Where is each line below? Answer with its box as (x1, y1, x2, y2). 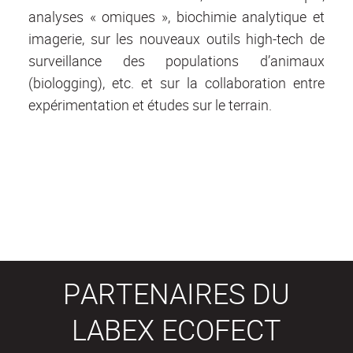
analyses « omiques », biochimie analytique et (28, 7, 325, 27)
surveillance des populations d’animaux (28, 51, 325, 71)
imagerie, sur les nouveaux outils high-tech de (28, 29, 325, 49)
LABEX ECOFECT (72, 310, 281, 349)
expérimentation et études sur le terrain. (28, 95, 272, 115)
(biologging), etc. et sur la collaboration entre (28, 73, 325, 93)
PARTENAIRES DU (63, 274, 290, 313)
